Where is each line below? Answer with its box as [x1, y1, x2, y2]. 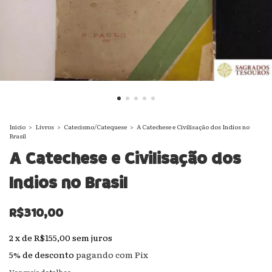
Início [9, 122, 25, 131]
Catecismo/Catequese [64, 122, 127, 131]
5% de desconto [9, 248, 74, 260]
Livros [35, 122, 54, 131]
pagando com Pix [74, 248, 148, 260]
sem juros [72, 231, 112, 243]
